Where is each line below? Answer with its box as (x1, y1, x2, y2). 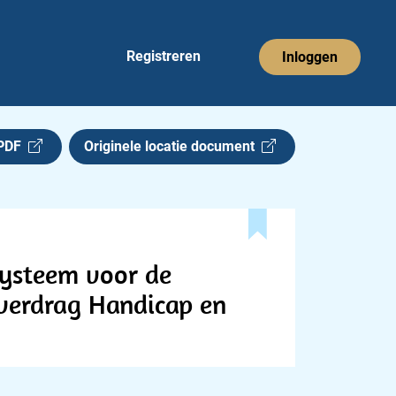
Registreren (126, 48, 201, 65)
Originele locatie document (84, 138, 262, 155)
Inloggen (282, 48, 338, 65)
